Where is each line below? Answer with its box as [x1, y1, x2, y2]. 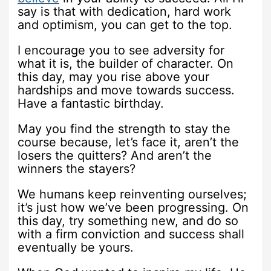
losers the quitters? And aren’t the [18, 148, 212, 163]
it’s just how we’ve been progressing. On [18, 200, 249, 215]
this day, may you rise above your [18, 69, 210, 84]
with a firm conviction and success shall [18, 226, 245, 241]
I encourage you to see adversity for [18, 42, 225, 57]
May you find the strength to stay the [18, 121, 231, 136]
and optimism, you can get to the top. [18, 17, 233, 32]
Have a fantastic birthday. [18, 96, 165, 111]
